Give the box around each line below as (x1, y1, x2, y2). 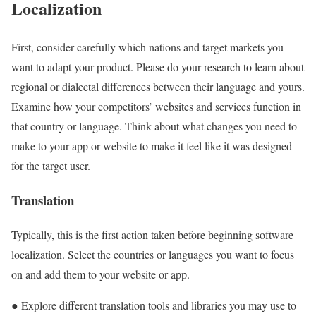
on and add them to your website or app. (11, 266, 190, 281)
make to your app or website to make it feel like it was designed (11, 138, 292, 154)
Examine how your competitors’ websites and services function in (11, 99, 301, 114)
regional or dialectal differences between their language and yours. (11, 79, 305, 95)
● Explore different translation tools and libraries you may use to (11, 297, 296, 312)
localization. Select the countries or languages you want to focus (11, 246, 294, 262)
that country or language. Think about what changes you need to (11, 119, 297, 134)
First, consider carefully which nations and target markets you (11, 39, 284, 55)
